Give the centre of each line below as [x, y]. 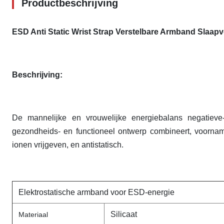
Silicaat [124, 214]
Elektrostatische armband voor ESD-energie [96, 192]
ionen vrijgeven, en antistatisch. [68, 145]
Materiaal [33, 214]
